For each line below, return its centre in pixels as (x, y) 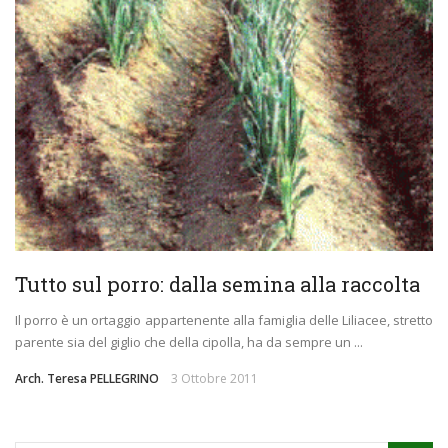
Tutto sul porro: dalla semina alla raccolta (217, 284)
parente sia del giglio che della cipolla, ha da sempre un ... (189, 342)
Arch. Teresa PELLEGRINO (87, 379)
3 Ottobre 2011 (214, 379)
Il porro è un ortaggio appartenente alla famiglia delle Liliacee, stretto (224, 320)
